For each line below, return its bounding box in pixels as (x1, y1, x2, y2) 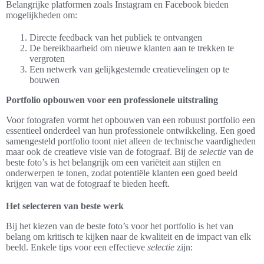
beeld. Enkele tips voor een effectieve (6, 242, 147, 253)
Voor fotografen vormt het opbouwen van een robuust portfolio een (6, 115, 255, 126)
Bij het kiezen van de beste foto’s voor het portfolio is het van (6, 221, 233, 232)
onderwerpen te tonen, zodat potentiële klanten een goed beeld (6, 168, 237, 179)
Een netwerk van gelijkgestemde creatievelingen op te (29, 64, 229, 75)
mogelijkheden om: (6, 10, 77, 21)
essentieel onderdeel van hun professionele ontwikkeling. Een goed (6, 126, 255, 136)
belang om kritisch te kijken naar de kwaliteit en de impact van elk (6, 232, 251, 242)
